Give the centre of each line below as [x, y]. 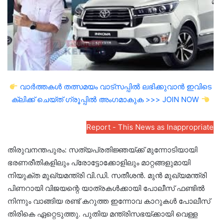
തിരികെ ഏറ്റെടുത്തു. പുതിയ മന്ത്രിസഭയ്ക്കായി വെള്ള [103, 214]
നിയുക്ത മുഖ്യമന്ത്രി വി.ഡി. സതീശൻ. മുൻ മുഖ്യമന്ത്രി [107, 176]
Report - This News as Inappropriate [150, 127]
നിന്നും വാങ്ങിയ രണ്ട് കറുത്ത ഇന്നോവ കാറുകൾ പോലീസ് [109, 201]
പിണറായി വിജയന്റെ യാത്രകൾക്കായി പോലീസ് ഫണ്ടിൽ [106, 188]
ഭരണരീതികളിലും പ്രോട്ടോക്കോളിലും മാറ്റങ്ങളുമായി [99, 163]
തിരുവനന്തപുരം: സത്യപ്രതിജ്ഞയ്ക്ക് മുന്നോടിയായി [102, 150]
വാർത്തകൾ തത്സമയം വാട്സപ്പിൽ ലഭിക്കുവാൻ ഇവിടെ [115, 87]
